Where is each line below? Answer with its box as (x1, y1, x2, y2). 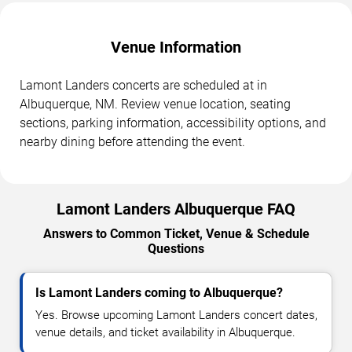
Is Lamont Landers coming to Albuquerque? (35, 285, 283, 301)
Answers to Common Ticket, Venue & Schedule (42, 226, 310, 242)
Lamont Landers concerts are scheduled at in (20, 78, 267, 93)
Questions (148, 241, 204, 257)
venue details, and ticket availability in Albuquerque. (35, 325, 295, 340)
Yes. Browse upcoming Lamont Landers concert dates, (35, 308, 317, 323)
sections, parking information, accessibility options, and (20, 115, 326, 131)
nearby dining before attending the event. (20, 134, 245, 150)
